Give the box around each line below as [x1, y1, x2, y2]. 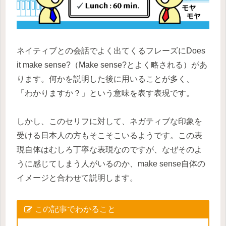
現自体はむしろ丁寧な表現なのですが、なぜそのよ [17, 145, 202, 154]
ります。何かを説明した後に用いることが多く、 [17, 74, 194, 83]
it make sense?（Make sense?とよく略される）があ [17, 60, 207, 69]
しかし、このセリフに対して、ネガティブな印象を [17, 117, 202, 126]
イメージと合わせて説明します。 [17, 174, 138, 183]
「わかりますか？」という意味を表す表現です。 [17, 88, 194, 97]
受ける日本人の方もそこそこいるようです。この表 [17, 131, 202, 140]
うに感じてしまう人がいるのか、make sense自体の [17, 159, 205, 168]
